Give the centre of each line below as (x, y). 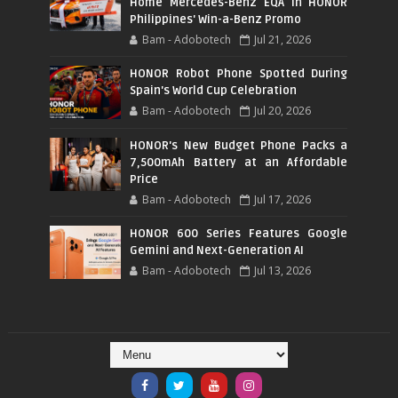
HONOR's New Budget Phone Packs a (239, 145)
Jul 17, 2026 (283, 199)
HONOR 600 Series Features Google (239, 233)
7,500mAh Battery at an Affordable (239, 162)
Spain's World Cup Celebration (214, 90)
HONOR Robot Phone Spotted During (239, 73)
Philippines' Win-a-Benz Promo (216, 19)
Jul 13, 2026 (283, 270)
